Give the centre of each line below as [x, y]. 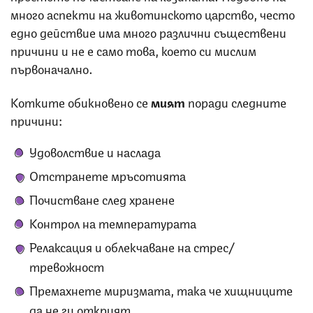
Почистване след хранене [102, 198]
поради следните [236, 101]
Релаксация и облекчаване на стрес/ [132, 246]
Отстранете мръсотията [108, 174]
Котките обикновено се [81, 101]
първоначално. [52, 67]
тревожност [67, 265]
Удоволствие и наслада [95, 151]
